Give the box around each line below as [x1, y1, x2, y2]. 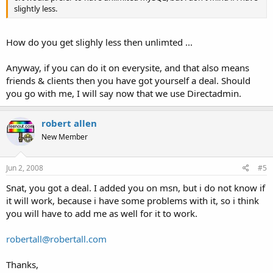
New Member [41, 131, 88, 142]
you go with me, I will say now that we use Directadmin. [6, 87, 241, 99]
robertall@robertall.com [6, 233, 107, 245]
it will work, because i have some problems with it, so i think [6, 194, 259, 207]
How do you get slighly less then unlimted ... [6, 35, 193, 48]
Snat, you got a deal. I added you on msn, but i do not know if [6, 182, 265, 194]
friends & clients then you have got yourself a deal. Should [6, 74, 250, 87]
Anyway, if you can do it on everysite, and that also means [6, 61, 249, 74]
